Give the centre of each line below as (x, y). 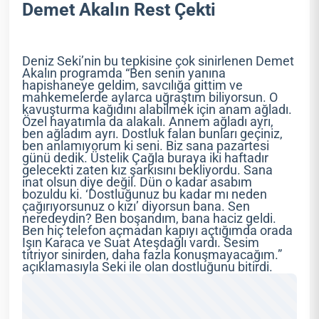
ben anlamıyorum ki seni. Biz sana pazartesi (146, 146)
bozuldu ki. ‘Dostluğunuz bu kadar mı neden (145, 195)
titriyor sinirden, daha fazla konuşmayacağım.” (152, 255)
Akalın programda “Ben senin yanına (124, 74)
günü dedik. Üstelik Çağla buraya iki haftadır (146, 158)
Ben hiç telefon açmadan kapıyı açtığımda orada (158, 231)
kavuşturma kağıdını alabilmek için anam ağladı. (157, 110)
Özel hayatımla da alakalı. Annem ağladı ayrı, (148, 122)
